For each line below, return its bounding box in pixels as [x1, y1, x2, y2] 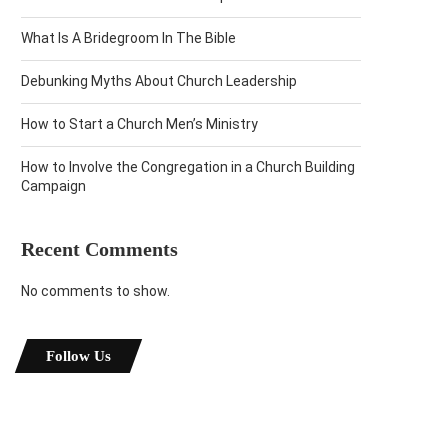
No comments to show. [21, 283, 170, 299]
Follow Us [46, 348, 111, 364]
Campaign [21, 178, 86, 194]
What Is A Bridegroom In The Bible [21, 30, 236, 46]
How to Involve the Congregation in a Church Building [21, 159, 355, 175]
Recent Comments [21, 238, 178, 260]
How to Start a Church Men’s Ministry [21, 116, 258, 132]
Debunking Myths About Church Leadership [21, 73, 297, 89]
